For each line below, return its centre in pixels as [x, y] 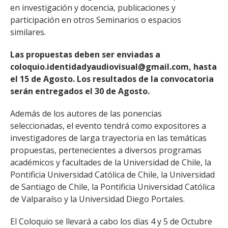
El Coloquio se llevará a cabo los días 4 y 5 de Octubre [111, 221]
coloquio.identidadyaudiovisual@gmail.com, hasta [113, 67]
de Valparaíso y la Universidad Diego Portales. [97, 199]
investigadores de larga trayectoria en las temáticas [108, 138]
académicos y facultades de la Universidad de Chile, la [111, 162]
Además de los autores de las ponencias [86, 113]
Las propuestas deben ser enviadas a [85, 54]
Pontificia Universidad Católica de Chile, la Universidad [112, 175]
